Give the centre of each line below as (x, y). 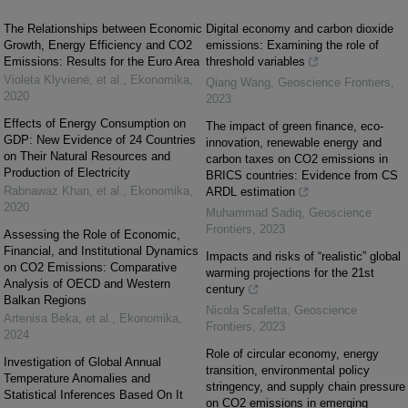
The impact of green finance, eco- (295, 126)
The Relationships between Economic (103, 29)
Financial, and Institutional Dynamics (101, 251)
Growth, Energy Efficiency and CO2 (98, 45)
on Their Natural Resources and (87, 156)
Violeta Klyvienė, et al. (63, 80)
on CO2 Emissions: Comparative (90, 267)
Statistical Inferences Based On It (93, 395)
